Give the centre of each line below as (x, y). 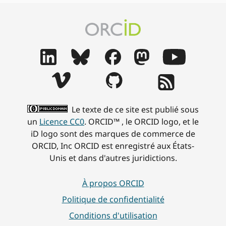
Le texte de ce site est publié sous (134, 110)
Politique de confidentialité (113, 200)
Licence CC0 (62, 122)
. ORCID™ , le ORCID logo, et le (142, 122)
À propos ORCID (113, 183)
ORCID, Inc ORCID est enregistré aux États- (113, 146)
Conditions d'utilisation (113, 216)
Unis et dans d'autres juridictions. (113, 158)
